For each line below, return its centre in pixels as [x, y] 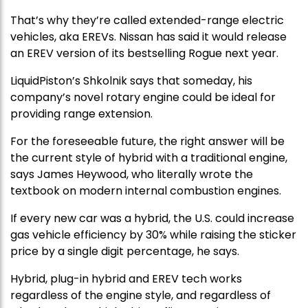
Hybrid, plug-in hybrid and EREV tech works [126, 278]
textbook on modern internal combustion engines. [147, 190]
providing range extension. [81, 113]
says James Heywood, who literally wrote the [132, 174]
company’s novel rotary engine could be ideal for [143, 97]
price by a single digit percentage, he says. [125, 251]
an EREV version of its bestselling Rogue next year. [144, 53]
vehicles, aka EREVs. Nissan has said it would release [148, 36]
